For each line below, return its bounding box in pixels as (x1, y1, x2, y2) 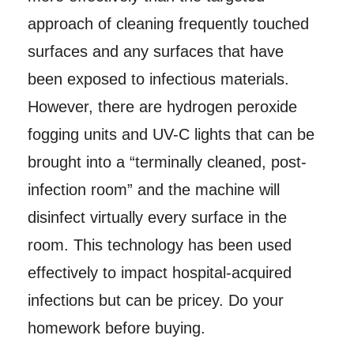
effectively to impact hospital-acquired (27, 264, 292, 282)
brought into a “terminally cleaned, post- (27, 153, 307, 171)
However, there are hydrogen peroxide (27, 98, 297, 116)
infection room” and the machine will (27, 181, 280, 199)
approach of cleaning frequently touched (27, 15, 309, 33)
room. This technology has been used (27, 236, 292, 254)
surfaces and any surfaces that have (27, 43, 284, 61)
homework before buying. (27, 319, 205, 337)
